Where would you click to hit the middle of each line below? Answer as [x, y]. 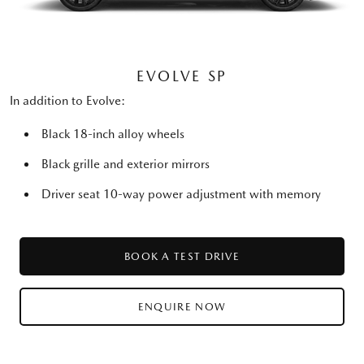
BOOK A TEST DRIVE [182, 256]
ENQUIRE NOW [182, 306]
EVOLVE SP [182, 76]
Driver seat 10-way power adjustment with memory [181, 194]
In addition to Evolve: [67, 100]
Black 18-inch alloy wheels [113, 134]
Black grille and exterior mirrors [126, 164]
